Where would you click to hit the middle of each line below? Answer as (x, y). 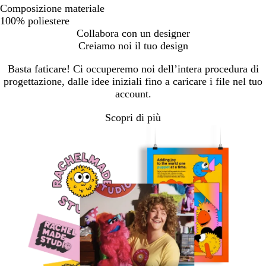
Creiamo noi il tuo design (133, 45)
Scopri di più (133, 118)
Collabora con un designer (133, 33)
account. (133, 94)
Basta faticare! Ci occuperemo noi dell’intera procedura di (133, 69)
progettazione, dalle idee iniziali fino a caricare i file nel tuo (133, 81)
